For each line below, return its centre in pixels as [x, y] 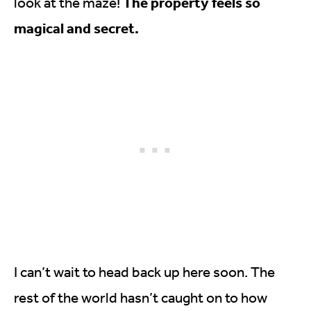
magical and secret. [76, 27]
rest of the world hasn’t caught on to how [141, 297]
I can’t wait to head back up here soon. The [144, 271]
